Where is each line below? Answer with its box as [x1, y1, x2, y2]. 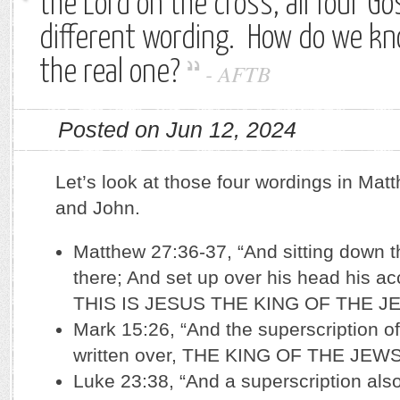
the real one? [39, 57, 180, 89]
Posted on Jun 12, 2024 [58, 118, 296, 142]
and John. [55, 197, 140, 218]
